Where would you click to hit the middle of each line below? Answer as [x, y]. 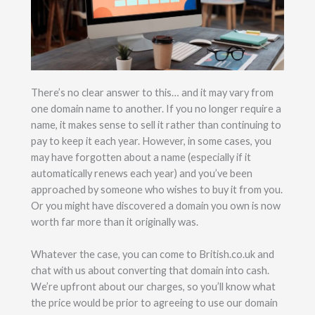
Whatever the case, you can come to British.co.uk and [152, 254]
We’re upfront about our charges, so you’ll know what [153, 286]
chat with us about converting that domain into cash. [150, 270]
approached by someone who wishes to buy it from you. [156, 189]
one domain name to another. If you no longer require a [156, 108]
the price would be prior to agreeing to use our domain [154, 302]
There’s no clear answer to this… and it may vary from [152, 92]
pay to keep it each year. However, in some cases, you [151, 141]
